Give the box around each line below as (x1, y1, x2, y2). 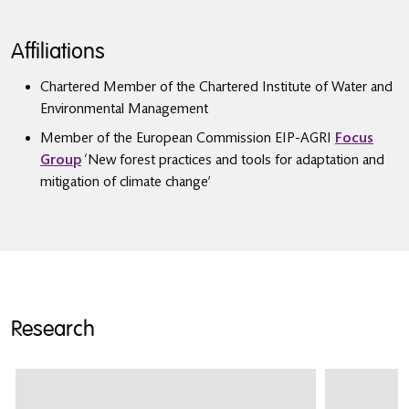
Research (11, 316, 95, 342)
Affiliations (11, 38, 105, 65)
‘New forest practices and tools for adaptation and (81, 152, 384, 168)
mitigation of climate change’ (40, 173, 211, 190)
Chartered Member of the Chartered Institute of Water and (40, 79, 393, 95)
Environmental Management (40, 100, 208, 117)
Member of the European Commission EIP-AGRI (40, 130, 335, 146)
